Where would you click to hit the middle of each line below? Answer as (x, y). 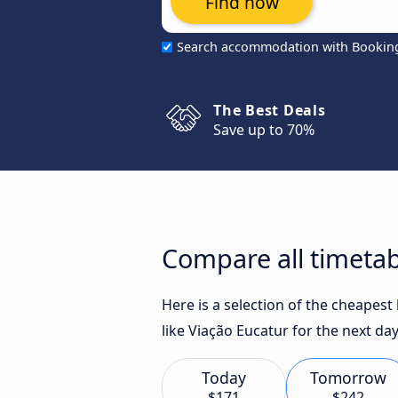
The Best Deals (270, 110)
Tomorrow (348, 378)
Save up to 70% (264, 130)
